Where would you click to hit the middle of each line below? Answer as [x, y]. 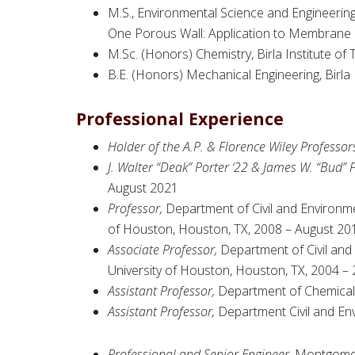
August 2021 [143, 188]
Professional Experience [180, 119]
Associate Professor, [162, 250]
